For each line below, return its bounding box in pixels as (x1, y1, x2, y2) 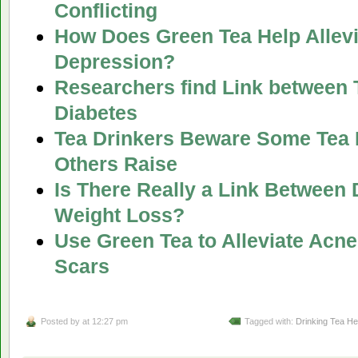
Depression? (54, 50, 175, 74)
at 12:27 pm (82, 316, 128, 327)
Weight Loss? (54, 204, 185, 227)
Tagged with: (245, 316, 296, 327)
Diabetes (54, 101, 137, 125)
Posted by (41, 316, 82, 327)
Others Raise (54, 153, 177, 176)
